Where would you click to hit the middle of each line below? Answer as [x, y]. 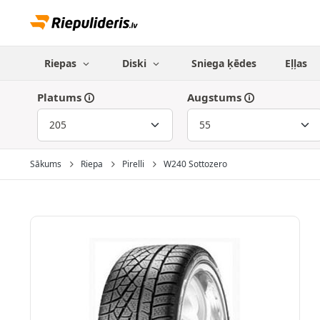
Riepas [62, 63]
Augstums [214, 97]
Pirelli [133, 164]
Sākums [46, 164]
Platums [59, 97]
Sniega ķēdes [224, 63]
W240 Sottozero [195, 164]
